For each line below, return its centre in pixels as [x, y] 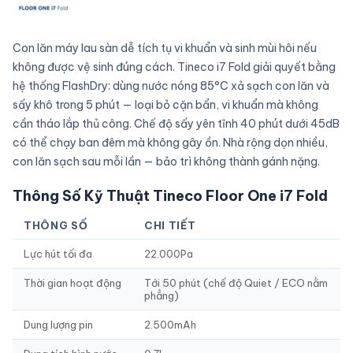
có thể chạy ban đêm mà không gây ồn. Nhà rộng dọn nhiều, [170, 143]
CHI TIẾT [170, 226]
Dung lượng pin [58, 325]
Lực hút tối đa [58, 254]
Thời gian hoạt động [72, 283]
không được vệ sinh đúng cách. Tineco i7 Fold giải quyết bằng [174, 67]
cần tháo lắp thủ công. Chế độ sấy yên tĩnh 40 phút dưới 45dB [176, 124]
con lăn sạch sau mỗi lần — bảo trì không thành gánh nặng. [166, 162]
